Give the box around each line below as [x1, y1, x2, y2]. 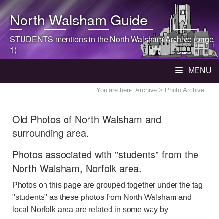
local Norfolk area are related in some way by [12, 205, 168, 214]
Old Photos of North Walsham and [12, 112, 161, 126]
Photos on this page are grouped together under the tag [12, 181, 203, 189]
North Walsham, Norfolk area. [12, 161, 142, 175]
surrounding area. [12, 126, 89, 140]
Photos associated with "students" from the [12, 147, 198, 161]
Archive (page [163, 33, 214, 44]
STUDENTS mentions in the [10, 33, 110, 44]
